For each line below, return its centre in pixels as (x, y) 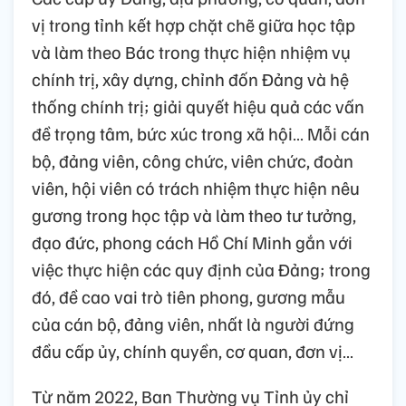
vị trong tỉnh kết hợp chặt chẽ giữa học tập (193, 24)
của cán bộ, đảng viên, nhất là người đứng (193, 323)
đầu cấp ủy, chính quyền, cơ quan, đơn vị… (193, 350)
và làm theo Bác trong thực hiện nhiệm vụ (191, 51)
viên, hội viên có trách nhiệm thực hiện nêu (196, 187)
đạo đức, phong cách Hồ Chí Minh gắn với (192, 242)
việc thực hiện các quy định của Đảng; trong (201, 269)
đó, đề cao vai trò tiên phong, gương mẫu (188, 296)
